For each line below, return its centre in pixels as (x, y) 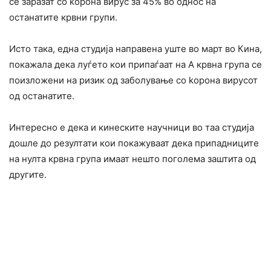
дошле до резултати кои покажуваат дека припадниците (134, 143)
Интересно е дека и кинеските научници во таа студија (132, 127)
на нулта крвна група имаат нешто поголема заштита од (132, 158)
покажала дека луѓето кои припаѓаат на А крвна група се (135, 64)
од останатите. (42, 96)
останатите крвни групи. (63, 17)
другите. (28, 174)
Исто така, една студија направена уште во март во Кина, (135, 48)
